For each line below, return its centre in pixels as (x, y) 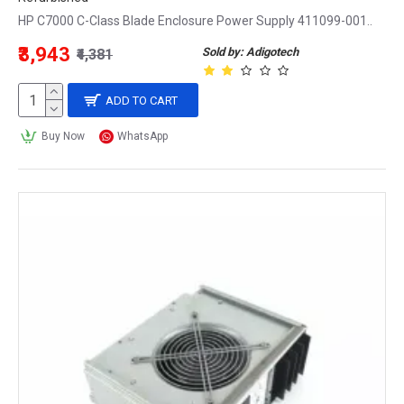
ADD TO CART (142, 100)
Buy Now (63, 136)
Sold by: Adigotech (250, 52)
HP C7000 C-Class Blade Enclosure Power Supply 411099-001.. (195, 21)
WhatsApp (143, 136)
